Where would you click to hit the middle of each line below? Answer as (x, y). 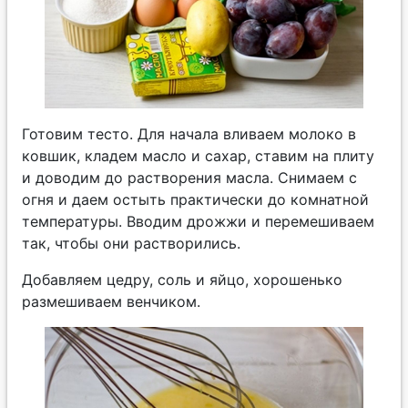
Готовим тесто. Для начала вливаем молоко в (189, 133)
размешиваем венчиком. (111, 301)
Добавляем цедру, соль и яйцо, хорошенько (182, 279)
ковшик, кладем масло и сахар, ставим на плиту (198, 155)
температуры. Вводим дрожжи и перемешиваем (198, 221)
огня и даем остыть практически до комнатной (195, 199)
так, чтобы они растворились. (131, 243)
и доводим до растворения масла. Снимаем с (189, 177)
